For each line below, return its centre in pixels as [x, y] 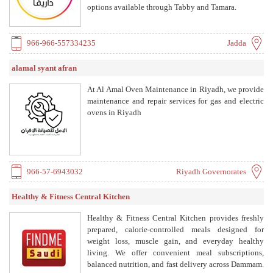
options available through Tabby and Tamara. [162, 7]
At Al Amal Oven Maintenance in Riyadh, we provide [175, 89]
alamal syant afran [44, 68]
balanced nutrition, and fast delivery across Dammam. [175, 264]
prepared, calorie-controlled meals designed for [175, 229]
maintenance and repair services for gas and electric [175, 101]
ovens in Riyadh [114, 112]
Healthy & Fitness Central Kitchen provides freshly [175, 218]
